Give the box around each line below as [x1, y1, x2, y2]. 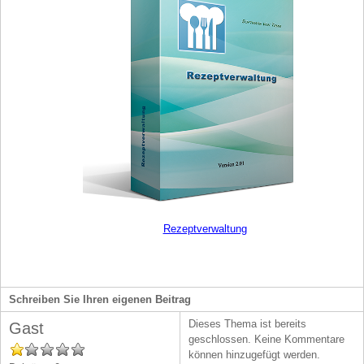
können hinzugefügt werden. [188, 349, 320, 361]
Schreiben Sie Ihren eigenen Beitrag [9, 293, 191, 305]
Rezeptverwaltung [162, 223, 247, 235]
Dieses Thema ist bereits [188, 318, 306, 330]
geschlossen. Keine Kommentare [188, 333, 344, 345]
